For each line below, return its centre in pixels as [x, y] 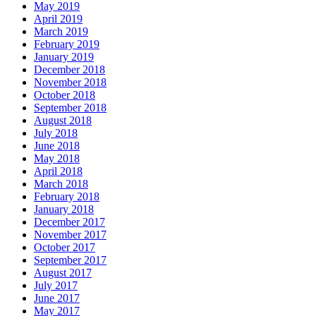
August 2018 [63, 121]
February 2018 [67, 197]
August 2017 [63, 273]
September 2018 [70, 108]
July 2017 [56, 286]
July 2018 [56, 133]
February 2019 [67, 44]
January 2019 [64, 57]
